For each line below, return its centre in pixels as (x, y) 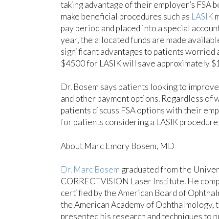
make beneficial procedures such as (126, 16)
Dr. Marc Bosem (90, 169)
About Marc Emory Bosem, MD (117, 146)
